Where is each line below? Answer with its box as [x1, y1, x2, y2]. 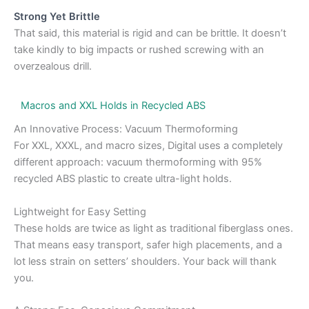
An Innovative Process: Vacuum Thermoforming [14, 123, 238, 136]
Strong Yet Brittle [14, 10, 100, 23]
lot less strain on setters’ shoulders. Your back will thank [14, 255, 277, 268]
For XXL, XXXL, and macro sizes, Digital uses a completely [14, 139, 283, 152]
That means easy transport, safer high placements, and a [14, 238, 282, 251]
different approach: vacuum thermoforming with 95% [14, 156, 262, 169]
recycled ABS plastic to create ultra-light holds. [14, 172, 232, 186]
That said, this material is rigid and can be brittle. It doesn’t [14, 27, 286, 40]
